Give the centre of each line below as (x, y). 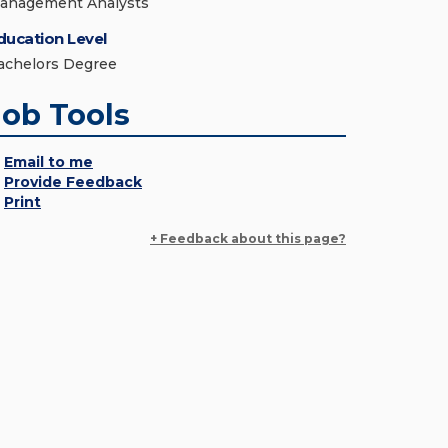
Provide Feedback (73, 182)
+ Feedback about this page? (248, 238)
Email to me (48, 162)
